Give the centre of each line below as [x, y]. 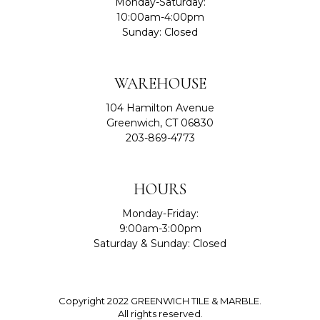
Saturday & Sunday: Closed [160, 244]
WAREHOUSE [160, 84]
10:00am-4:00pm [160, 17]
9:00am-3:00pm [160, 229]
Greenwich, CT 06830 [160, 123]
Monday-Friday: [160, 214]
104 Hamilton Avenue [160, 108]
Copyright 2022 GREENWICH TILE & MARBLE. [160, 301]
